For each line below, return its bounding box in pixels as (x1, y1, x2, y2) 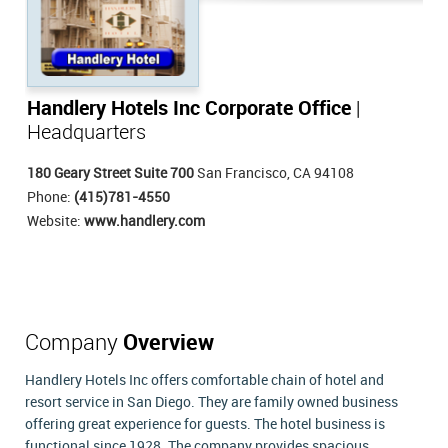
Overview (123, 331, 214, 355)
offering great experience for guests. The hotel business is (25, 416, 385, 432)
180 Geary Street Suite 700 (27, 165, 194, 181)
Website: (27, 213, 84, 229)
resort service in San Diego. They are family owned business (25, 394, 398, 410)
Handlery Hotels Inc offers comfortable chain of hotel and (25, 372, 384, 388)
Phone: (27, 189, 74, 205)
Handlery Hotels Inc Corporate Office (27, 97, 351, 120)
